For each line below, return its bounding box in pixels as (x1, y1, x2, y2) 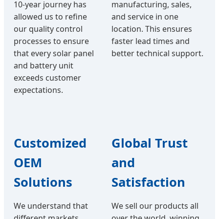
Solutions (14, 174, 72, 191)
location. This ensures (111, 23, 192, 35)
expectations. (14, 85, 63, 96)
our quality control (14, 23, 83, 35)
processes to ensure (14, 36, 89, 47)
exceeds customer (14, 72, 81, 84)
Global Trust (111, 134, 188, 152)
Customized (14, 134, 87, 152)
